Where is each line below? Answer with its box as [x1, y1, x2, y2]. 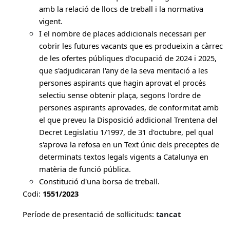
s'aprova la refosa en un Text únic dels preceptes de [39, 139, 219, 149]
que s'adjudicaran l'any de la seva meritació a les [39, 65, 208, 75]
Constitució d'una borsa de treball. [39, 176, 160, 186]
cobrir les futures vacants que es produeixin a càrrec [39, 41, 223, 51]
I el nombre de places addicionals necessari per [39, 28, 206, 39]
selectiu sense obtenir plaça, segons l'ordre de [39, 90, 201, 100]
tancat [156, 209, 181, 219]
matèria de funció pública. [39, 164, 131, 174]
